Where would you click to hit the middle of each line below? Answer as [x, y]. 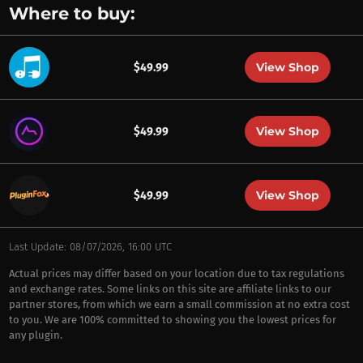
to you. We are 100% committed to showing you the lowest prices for [172, 320]
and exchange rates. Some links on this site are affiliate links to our [170, 289]
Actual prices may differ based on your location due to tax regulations [176, 273]
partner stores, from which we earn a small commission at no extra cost [179, 304]
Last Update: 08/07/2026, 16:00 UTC [90, 247]
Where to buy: [72, 13]
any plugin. [35, 335]
